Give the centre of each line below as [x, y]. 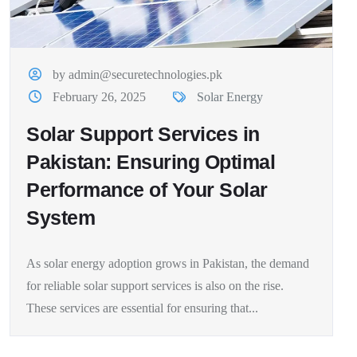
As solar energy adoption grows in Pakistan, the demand [168, 263]
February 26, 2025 [100, 96]
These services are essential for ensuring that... [142, 308]
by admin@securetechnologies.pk [138, 74]
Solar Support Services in [143, 133]
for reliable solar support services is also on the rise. [155, 285]
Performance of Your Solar [147, 189]
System [61, 217]
